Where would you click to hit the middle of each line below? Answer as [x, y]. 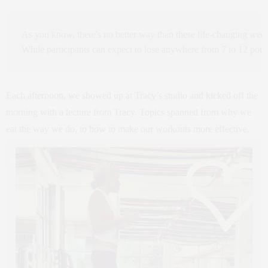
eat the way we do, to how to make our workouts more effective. [128, 129]
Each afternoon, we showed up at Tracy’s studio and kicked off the [132, 95]
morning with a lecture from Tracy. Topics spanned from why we [129, 112]
